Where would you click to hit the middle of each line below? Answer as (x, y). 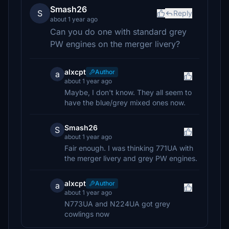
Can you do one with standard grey (118, 32)
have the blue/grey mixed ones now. (125, 102)
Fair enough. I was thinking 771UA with (129, 148)
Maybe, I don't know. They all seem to (128, 92)
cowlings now (87, 214)
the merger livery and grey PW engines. (131, 158)
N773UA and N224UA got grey (117, 204)
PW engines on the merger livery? (115, 44)
